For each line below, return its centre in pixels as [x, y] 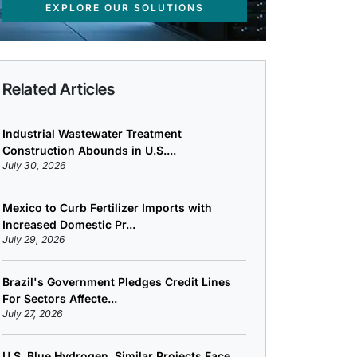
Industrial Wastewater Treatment [92, 134]
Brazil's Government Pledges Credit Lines [117, 282]
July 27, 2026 [33, 314]
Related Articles [59, 90]
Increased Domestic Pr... [69, 225]
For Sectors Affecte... [60, 299]
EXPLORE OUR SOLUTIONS [124, 8]
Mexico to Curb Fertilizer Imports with [107, 208]
